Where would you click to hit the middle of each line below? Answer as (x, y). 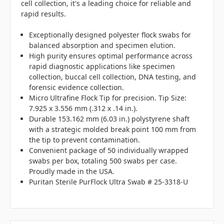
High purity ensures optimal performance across (111, 56)
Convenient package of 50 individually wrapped (109, 150)
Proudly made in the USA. (72, 171)
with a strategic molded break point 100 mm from (113, 129)
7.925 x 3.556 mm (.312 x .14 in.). (83, 108)
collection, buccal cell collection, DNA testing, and (113, 77)
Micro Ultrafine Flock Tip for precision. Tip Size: (108, 98)
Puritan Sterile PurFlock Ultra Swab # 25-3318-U (109, 182)
